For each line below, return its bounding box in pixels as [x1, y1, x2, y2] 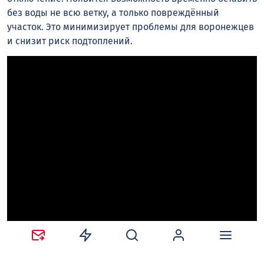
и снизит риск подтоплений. [7, 35, 135, 47]
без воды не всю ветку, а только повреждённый [7, 7, 219, 19]
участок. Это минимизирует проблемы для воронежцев [7, 21, 254, 33]
